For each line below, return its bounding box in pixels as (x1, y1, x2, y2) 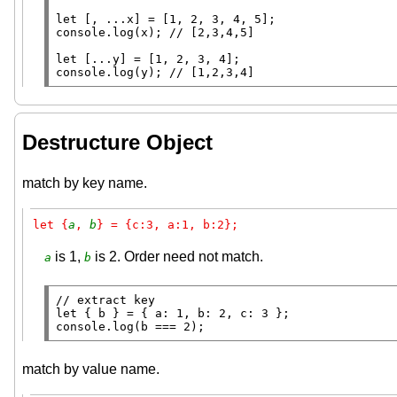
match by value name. (22, 362, 160, 378)
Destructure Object (22, 130, 213, 155)
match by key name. (22, 175, 147, 191)
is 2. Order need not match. (91, 249, 263, 265)
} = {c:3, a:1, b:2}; (97, 218, 238, 232)
